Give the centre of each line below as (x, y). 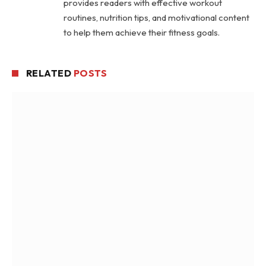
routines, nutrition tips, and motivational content (156, 18)
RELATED (50, 73)
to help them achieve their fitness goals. (142, 33)
